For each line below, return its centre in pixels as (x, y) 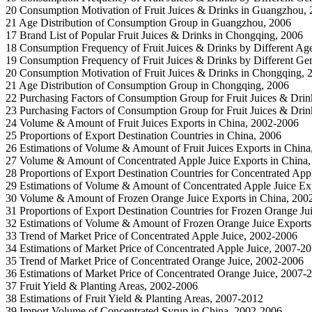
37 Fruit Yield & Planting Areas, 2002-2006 (102, 286)
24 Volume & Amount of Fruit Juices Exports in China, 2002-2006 (154, 123)
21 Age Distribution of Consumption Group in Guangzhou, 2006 (148, 22)
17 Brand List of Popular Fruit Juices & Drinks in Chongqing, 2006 (154, 35)
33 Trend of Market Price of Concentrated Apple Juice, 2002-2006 (151, 235)
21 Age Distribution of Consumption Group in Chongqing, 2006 (147, 85)
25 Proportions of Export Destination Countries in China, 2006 (143, 135)
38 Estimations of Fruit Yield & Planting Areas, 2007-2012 (134, 298)
